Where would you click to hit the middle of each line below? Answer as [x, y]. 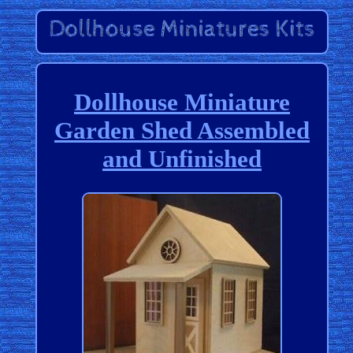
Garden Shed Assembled [182, 130]
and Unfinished [182, 158]
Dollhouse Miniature [182, 102]
